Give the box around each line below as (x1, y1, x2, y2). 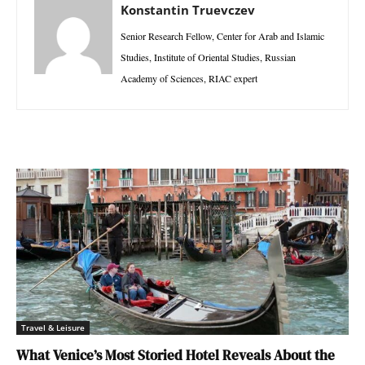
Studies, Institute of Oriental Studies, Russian (121, 51, 296, 64)
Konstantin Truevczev (121, 2, 255, 19)
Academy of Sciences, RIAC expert (121, 72, 257, 86)
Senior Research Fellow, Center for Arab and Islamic (121, 29, 324, 43)
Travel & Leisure (21, 322, 85, 334)
